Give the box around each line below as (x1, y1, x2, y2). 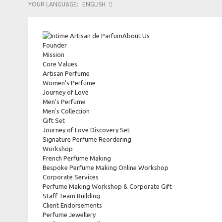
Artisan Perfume (43, 70, 90, 77)
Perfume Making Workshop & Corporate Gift (43, 183, 172, 190)
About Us (122, 32, 150, 39)
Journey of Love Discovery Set (43, 126, 130, 133)
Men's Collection (43, 108, 90, 114)
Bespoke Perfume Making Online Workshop (43, 164, 168, 171)
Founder (43, 42, 67, 49)
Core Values (43, 60, 77, 67)
